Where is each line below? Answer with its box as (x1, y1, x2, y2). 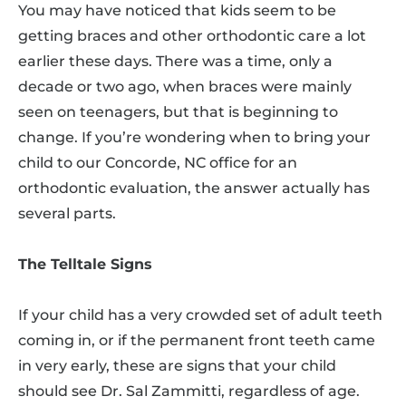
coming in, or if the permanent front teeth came (18, 331, 375, 349)
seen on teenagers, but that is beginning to (18, 102, 338, 121)
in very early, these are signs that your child (18, 356, 336, 374)
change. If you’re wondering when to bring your (18, 128, 371, 146)
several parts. (18, 204, 116, 222)
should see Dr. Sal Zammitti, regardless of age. (18, 382, 360, 400)
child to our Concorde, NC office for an (18, 153, 297, 171)
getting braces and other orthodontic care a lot (18, 26, 366, 44)
